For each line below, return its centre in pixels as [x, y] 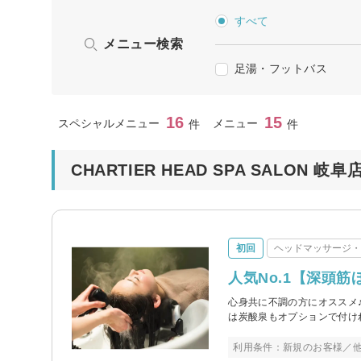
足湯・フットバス [281, 68]
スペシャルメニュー [109, 123]
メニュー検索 [143, 44]
